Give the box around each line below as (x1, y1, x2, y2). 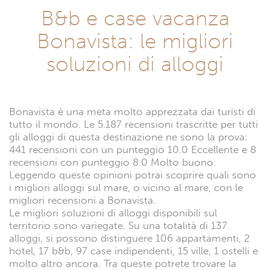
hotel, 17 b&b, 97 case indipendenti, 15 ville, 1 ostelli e (9, 245, 258, 258)
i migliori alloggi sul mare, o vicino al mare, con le (9, 181, 243, 195)
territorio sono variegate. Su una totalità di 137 (9, 219, 227, 233)
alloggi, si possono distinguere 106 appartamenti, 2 (9, 232, 250, 245)
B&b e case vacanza (40, 5, 230, 31)
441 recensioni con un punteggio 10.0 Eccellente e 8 (9, 143, 256, 157)
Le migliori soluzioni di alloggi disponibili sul (9, 207, 217, 220)
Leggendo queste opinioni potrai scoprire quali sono (9, 169, 256, 182)
